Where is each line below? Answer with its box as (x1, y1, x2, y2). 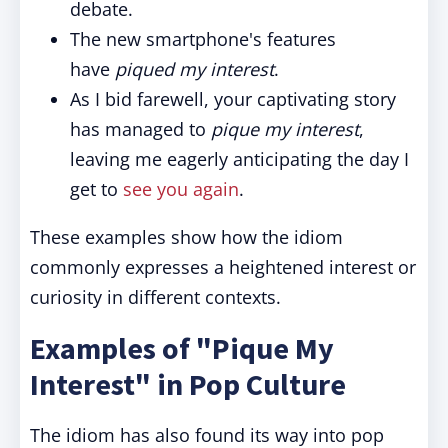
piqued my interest (115, 57, 274, 81)
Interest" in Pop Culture (30, 365, 346, 403)
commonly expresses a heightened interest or (30, 255, 416, 279)
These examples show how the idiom (30, 225, 343, 249)
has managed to (70, 117, 211, 141)
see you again (123, 177, 239, 201)
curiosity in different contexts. (30, 285, 281, 309)
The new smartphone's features (70, 27, 336, 51)
